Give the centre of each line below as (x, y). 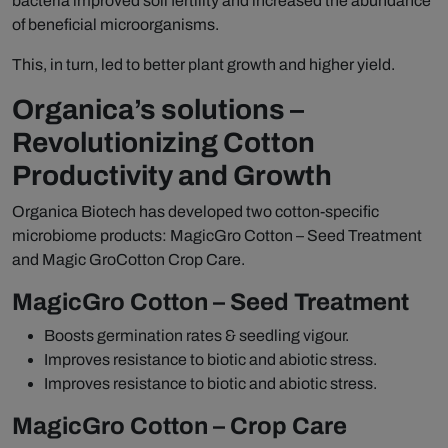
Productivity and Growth (172, 176)
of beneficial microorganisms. (115, 25)
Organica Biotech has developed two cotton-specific (195, 212)
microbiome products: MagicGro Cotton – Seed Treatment (217, 236)
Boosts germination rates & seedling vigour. (196, 336)
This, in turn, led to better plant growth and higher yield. (203, 65)
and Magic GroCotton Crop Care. (128, 260)
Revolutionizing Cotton (163, 143)
